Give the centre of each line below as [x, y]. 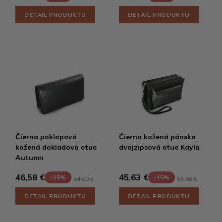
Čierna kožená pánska [157, 137]
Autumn [29, 157]
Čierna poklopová [46, 137]
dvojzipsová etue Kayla [159, 147]
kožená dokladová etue [56, 147]
